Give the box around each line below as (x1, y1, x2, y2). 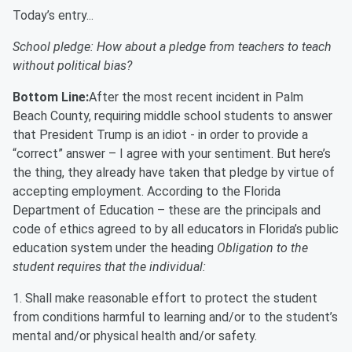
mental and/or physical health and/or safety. (13, 328, 257, 343)
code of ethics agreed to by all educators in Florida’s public (13, 222, 339, 236)
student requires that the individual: (13, 259, 206, 274)
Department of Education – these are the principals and (13, 203, 321, 218)
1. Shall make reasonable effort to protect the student (13, 291, 317, 306)
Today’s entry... (13, 8, 93, 23)
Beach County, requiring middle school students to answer (13, 108, 332, 123)
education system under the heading (13, 240, 217, 255)
